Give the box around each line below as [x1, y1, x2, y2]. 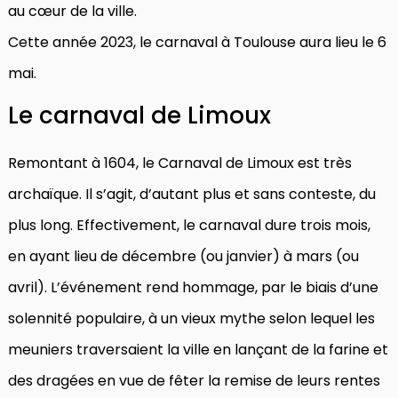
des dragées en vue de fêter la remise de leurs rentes [8, 370, 380, 391]
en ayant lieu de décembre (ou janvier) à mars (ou [8, 245, 359, 267]
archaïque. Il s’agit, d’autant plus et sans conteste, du [8, 183, 376, 204]
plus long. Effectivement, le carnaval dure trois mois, [8, 214, 370, 235]
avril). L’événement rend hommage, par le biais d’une [8, 276, 378, 298]
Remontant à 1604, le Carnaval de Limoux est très [8, 152, 352, 173]
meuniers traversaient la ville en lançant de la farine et [8, 338, 388, 360]
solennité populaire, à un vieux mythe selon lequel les [8, 307, 375, 329]
